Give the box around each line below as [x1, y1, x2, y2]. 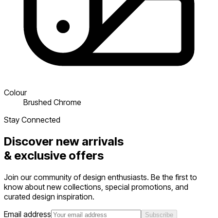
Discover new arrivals [4, 134, 124, 148]
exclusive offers [14, 148, 104, 163]
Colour [4, 87, 27, 97]
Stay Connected [4, 114, 60, 125]
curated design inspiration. [4, 191, 94, 201]
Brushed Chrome [23, 97, 81, 107]
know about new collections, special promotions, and [4, 182, 188, 192]
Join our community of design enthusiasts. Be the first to [4, 172, 197, 182]
